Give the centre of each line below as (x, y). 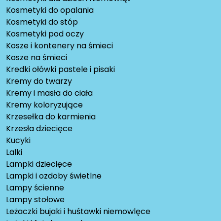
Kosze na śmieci (37, 58)
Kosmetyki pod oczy (45, 34)
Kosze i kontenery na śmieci (59, 46)
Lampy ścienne (35, 188)
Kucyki (18, 141)
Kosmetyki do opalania (50, 10)
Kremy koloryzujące (44, 105)
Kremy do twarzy (39, 81)
